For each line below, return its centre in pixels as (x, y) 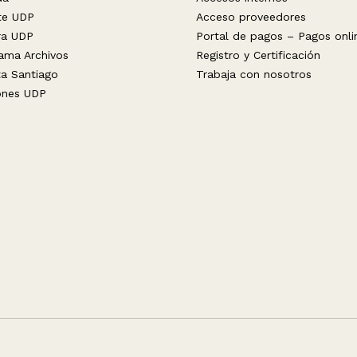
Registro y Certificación (258, 55)
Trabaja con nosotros (254, 74)
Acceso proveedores (251, 17)
